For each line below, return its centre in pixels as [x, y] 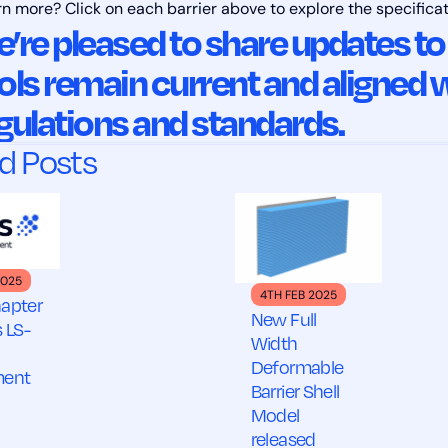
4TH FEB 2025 [298, 295]
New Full [283, 318]
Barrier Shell [295, 390]
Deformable [297, 366]
